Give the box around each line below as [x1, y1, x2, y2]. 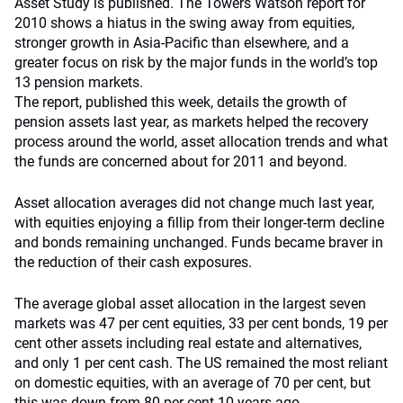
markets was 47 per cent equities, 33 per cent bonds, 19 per [14, 315, 388, 332]
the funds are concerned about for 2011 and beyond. [14, 153, 347, 170]
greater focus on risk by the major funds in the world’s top [14, 54, 378, 71]
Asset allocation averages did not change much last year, [14, 194, 374, 211]
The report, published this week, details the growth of [14, 94, 347, 111]
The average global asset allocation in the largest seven [14, 295, 366, 312]
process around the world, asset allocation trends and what [14, 133, 388, 150]
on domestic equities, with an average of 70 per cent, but [14, 374, 371, 391]
